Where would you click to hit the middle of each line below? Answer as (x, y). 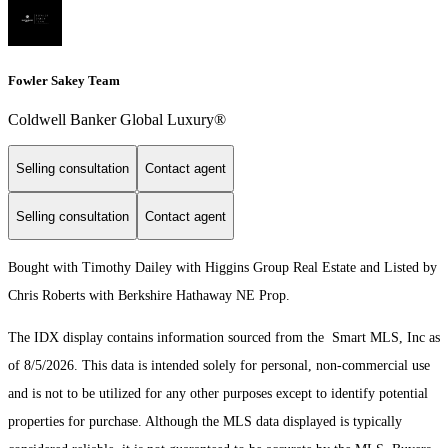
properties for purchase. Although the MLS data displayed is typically (205, 422)
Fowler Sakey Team (64, 80)
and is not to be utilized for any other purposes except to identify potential (218, 394)
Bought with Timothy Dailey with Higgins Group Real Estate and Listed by (222, 268)
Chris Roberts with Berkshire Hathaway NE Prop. (149, 296)
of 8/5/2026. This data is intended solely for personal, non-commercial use (219, 366)
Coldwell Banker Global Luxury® (117, 119)
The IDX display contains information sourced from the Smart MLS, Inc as (224, 338)
